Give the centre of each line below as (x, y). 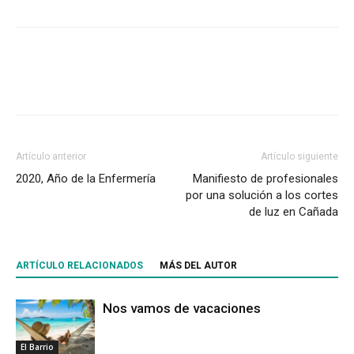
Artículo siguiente (299, 156)
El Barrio (37, 346)
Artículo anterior (51, 156)
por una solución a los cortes (262, 195)
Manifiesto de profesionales (265, 178)
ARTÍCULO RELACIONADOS (79, 265)
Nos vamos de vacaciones (182, 308)
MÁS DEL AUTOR (198, 265)
